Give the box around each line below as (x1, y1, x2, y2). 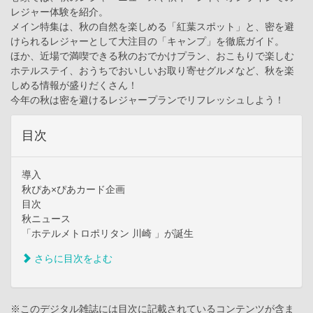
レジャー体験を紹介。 (10, 6, 108, 18)
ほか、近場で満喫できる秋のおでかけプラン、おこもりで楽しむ (10, 50, 294, 62)
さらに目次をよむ (31, 253, 112, 265)
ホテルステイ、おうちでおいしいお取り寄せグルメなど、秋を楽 (10, 65, 294, 77)
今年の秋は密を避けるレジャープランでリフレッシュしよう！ (10, 94, 284, 106)
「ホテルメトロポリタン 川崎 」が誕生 (22, 228, 194, 240)
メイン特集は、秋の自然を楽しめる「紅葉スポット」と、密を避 (10, 21, 294, 33)
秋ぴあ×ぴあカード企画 (22, 184, 135, 196)
